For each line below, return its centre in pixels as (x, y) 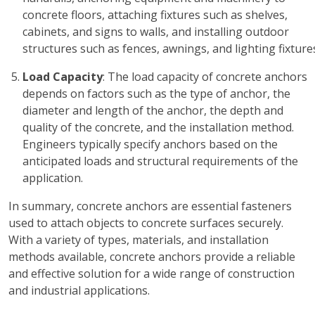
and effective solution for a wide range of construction (152, 274)
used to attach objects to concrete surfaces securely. (146, 223)
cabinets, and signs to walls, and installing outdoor (156, 32)
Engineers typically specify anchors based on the (150, 144)
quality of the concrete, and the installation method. (158, 127)
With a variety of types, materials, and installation (139, 240)
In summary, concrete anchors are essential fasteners (150, 206)
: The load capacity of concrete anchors (205, 77)
